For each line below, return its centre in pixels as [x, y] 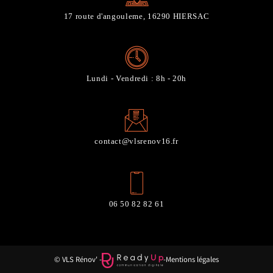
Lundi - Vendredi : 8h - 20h [136, 79]
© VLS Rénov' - [78, 261]
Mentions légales [192, 261]
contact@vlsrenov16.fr [136, 142]
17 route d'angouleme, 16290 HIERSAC [136, 16]
